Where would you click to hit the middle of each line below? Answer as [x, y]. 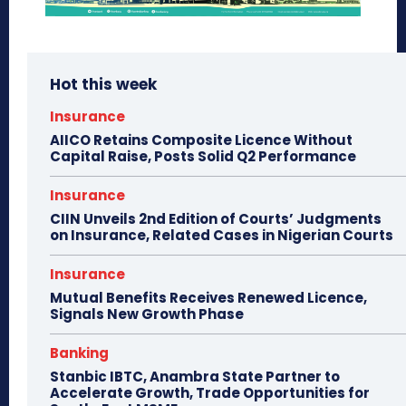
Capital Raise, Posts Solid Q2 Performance [203, 157]
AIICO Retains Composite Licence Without [201, 140]
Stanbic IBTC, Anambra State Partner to [195, 377]
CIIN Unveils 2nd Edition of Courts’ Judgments [216, 219]
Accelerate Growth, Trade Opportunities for [210, 393]
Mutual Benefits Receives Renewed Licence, [208, 298]
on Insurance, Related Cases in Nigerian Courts [222, 236]
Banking [79, 353]
